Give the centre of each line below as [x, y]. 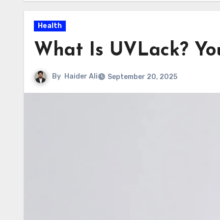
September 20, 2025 [142, 77]
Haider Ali [81, 77]
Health [50, 26]
